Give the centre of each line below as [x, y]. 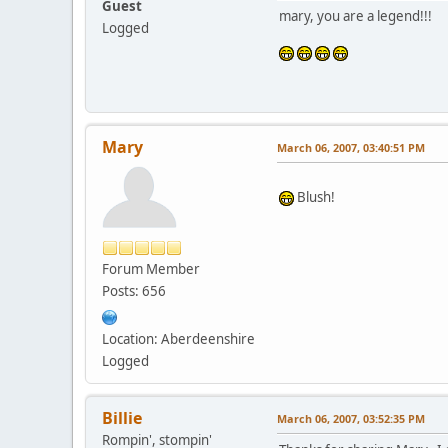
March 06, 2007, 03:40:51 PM [351, 147]
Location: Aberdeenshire [178, 338]
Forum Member [151, 268]
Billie [122, 417]
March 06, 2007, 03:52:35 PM [351, 418]
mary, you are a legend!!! [355, 15]
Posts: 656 [134, 290]
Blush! [314, 196]
